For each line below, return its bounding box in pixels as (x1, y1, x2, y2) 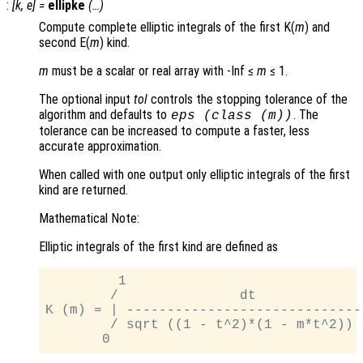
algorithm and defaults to (39, 107, 170, 123)
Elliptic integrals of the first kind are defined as (39, 239, 278, 255)
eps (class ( (170, 109, 268, 124)
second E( (39, 35, 90, 51)
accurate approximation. (39, 139, 161, 155)
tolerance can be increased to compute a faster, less (39, 123, 310, 139)
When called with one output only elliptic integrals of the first (39, 167, 350, 183)
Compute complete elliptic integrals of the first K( (39, 19, 295, 36)
